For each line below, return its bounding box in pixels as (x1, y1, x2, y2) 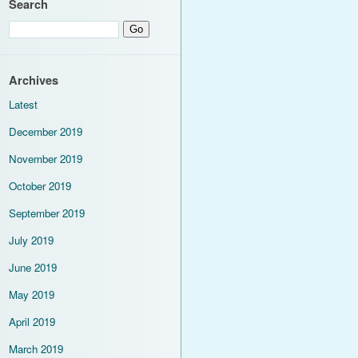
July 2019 (9, 233, 54, 248)
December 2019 (9, 124, 82, 139)
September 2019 (9, 205, 85, 221)
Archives (9, 72, 58, 89)
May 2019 (9, 287, 54, 302)
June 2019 (9, 260, 57, 275)
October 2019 (9, 178, 71, 193)
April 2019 (9, 314, 55, 329)
